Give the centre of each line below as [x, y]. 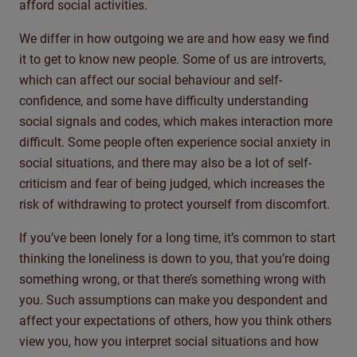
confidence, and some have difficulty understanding [164, 101]
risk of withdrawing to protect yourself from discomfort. [178, 205]
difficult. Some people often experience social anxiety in [175, 143]
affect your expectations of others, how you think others [175, 321]
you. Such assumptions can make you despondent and [173, 300]
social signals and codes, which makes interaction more [176, 122]
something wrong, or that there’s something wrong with [173, 280]
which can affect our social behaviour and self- [151, 80]
